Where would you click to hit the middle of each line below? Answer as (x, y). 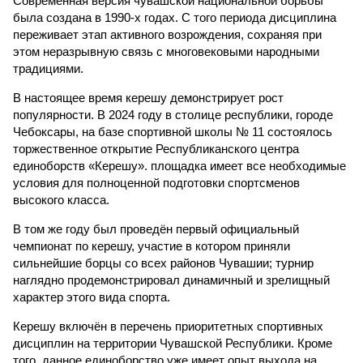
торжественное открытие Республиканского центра (156, 149)
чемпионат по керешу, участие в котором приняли (152, 246)
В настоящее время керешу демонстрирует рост (148, 98)
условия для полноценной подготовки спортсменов (156, 183)
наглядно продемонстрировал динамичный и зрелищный (171, 280)
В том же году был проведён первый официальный (156, 229)
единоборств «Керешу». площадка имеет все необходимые (179, 166)
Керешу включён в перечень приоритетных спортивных (168, 326)
